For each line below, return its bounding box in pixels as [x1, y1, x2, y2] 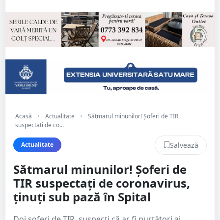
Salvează [170, 140, 198, 150]
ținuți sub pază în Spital [13, 188, 151, 205]
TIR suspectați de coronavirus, [13, 174, 190, 191]
